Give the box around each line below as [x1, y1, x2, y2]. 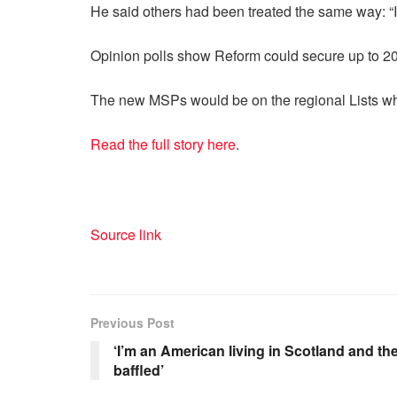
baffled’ [113, 359, 164, 380]
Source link [90, 223, 161, 245]
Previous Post [90, 313, 175, 331]
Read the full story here [90, 133, 236, 154]
